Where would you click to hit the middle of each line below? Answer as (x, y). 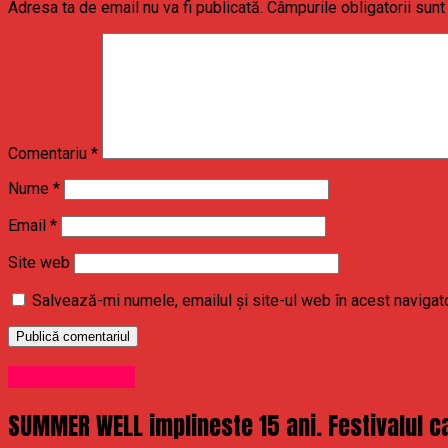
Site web (39, 263)
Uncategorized (71, 376)
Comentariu (49, 154)
